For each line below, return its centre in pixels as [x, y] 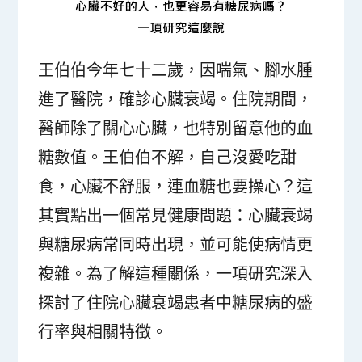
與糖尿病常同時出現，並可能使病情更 [176, 245]
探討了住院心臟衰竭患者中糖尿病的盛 [176, 303]
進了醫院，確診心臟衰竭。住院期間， [176, 99]
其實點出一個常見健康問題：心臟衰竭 [176, 216]
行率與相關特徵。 [103, 332]
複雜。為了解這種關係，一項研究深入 [176, 274]
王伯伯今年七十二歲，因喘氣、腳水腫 [176, 70]
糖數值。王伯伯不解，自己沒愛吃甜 [168, 158]
